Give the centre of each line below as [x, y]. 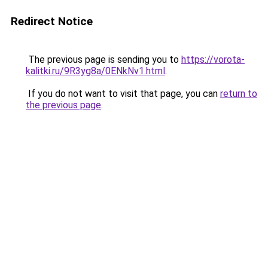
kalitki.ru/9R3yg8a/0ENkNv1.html [95, 71]
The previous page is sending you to [103, 60]
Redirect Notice [52, 21]
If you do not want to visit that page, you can [123, 94]
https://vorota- [213, 60]
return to [239, 94]
